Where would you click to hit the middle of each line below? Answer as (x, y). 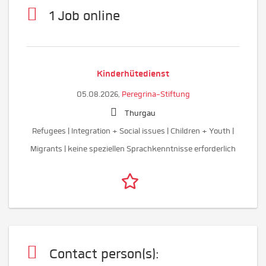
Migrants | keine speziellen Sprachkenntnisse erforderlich (133, 149)
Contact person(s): (110, 254)
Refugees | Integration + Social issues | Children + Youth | (133, 131)
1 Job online (85, 15)
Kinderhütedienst (133, 74)
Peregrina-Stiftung (156, 94)
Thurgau (140, 113)
